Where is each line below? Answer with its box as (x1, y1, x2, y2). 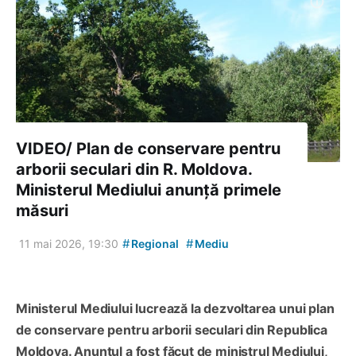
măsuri (16, 201, 68, 221)
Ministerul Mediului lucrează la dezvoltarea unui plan (16, 300, 335, 317)
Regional (129, 237, 179, 251)
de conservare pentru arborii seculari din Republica (16, 322, 327, 339)
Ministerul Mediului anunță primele (16, 180, 281, 200)
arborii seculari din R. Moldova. (16, 160, 252, 180)
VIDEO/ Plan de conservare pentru (16, 139, 281, 159)
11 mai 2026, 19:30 (19, 237, 118, 251)
